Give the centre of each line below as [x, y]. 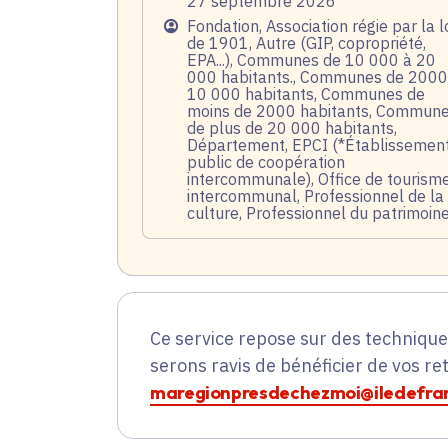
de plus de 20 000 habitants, [292, 128]
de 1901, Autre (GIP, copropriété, [306, 43]
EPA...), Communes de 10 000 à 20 [311, 60]
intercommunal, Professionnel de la [315, 196]
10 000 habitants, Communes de [306, 94]
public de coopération [266, 162]
